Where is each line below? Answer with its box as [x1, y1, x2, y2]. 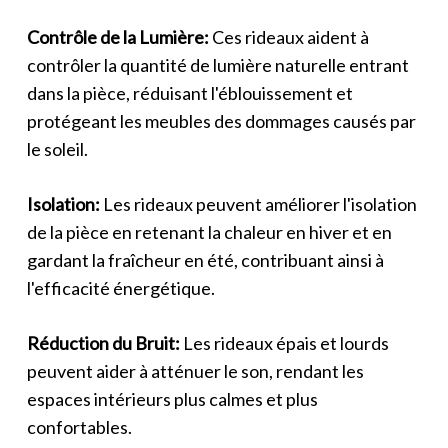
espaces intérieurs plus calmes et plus [26, 387, 318, 410]
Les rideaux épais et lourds [179, 331, 389, 354]
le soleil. [26, 137, 88, 160]
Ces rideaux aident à [208, 25, 369, 48]
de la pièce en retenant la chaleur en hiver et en [26, 220, 392, 243]
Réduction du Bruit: [26, 331, 180, 354]
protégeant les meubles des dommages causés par [26, 109, 416, 132]
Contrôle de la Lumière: [26, 25, 209, 48]
